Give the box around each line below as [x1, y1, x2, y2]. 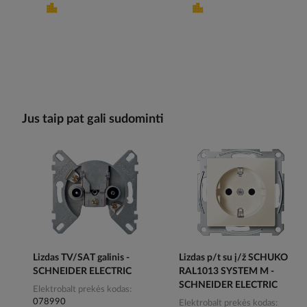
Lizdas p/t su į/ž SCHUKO [179, 253, 288, 263]
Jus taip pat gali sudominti [22, 113, 164, 126]
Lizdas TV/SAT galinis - [33, 253, 130, 263]
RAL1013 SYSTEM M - [179, 267, 275, 277]
